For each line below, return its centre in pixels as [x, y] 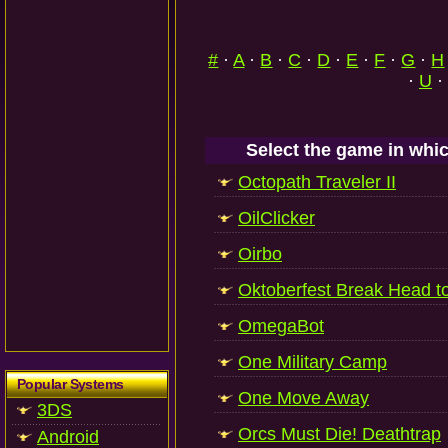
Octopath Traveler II [317, 182]
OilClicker [276, 218]
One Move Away [303, 398]
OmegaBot [281, 326]
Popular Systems [70, 384]
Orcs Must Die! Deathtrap [339, 434]
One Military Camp [312, 362]
